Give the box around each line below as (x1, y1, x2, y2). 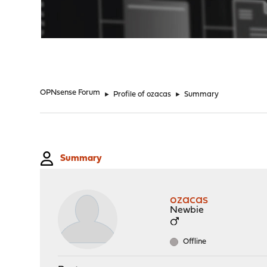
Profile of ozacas (113, 91, 172, 98)
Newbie (170, 206, 204, 215)
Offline (181, 238, 207, 246)
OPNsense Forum (40, 89, 101, 97)
